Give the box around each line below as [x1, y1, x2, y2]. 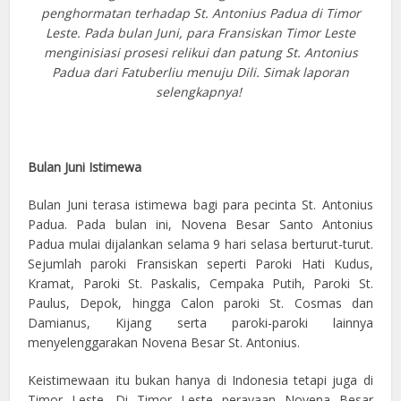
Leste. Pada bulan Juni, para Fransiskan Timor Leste [46, 24, 355, 41]
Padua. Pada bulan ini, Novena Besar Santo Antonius [28, 216, 373, 233]
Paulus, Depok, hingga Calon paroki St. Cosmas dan [28, 294, 373, 311]
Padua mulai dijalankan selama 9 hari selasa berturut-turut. [28, 235, 373, 252]
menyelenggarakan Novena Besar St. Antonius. [28, 334, 301, 351]
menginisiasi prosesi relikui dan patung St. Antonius [43, 44, 358, 61]
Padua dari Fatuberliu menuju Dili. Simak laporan [52, 64, 349, 81]
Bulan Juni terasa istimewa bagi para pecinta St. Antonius [28, 196, 373, 213]
